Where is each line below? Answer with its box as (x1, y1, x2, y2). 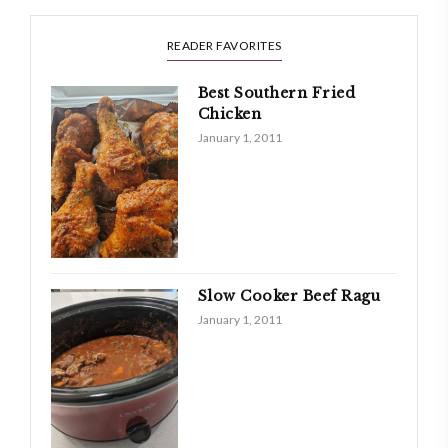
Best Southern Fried (197, 83, 356, 102)
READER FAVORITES (166, 37, 282, 53)
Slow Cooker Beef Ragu (197, 286, 381, 305)
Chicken (197, 104, 262, 123)
